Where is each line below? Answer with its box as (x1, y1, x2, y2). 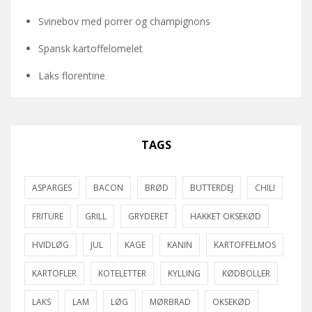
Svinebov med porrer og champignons (38, 15, 210, 29)
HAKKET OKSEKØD (190, 210, 261, 223)
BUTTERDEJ (190, 182, 233, 194)
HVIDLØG (32, 239, 69, 251)
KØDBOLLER (222, 267, 270, 280)
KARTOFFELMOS (214, 239, 276, 251)
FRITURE (32, 210, 63, 223)
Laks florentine (38, 69, 105, 83)
